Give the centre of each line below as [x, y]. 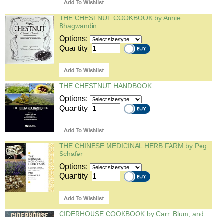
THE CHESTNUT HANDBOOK [105, 86]
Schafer [71, 154]
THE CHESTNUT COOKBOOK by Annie [120, 18]
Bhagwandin [78, 26]
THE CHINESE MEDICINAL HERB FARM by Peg [133, 146]
